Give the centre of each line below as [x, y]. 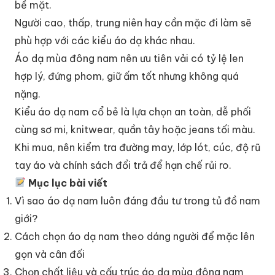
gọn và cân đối [50, 254]
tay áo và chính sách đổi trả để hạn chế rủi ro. [123, 165]
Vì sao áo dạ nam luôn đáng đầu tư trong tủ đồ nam [137, 200]
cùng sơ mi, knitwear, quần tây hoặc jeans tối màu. [135, 129]
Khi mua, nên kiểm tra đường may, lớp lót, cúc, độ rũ [137, 147]
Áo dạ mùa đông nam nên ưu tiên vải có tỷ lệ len [129, 58]
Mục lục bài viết [67, 183]
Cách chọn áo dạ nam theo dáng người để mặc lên [135, 236]
